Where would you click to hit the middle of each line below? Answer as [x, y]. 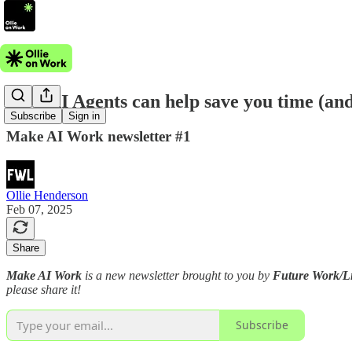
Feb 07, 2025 [39, 209]
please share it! [44, 289]
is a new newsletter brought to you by [179, 275]
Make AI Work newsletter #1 [99, 136]
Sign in [84, 116]
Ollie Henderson [47, 195]
